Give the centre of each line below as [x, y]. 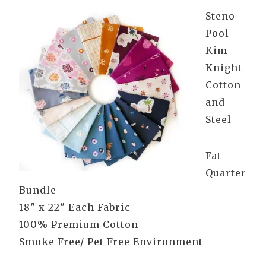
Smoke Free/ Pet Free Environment [111, 242]
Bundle [38, 190]
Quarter [226, 173]
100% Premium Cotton [79, 225]
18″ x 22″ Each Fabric [75, 208]
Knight [224, 68]
